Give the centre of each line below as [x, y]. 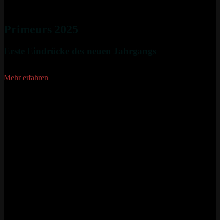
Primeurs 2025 [41, 29]
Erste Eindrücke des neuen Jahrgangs [80, 51]
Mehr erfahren [26, 78]
